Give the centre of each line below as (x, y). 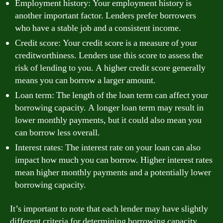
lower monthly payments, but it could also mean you (108, 120)
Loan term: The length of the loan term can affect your (111, 95)
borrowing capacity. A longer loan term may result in (109, 108)
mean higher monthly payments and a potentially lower (113, 172)
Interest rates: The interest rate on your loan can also (108, 148)
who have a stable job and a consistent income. (98, 28)
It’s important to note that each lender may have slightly (109, 209)
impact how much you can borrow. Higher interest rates (114, 160)
